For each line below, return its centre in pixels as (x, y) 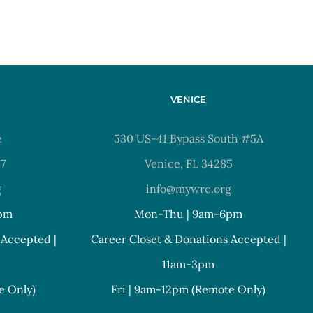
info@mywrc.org (188, 189)
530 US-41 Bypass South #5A (188, 138)
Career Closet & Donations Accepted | (188, 239)
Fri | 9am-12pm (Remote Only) (188, 289)
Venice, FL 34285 (188, 163)
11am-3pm (188, 264)
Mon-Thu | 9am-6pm (188, 214)
